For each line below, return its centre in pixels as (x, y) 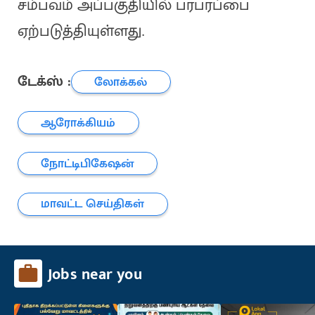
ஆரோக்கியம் (78, 122)
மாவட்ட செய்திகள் (93, 204)
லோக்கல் (121, 82)
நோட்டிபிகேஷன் (88, 163)
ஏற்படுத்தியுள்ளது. (81, 32)
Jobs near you (95, 275)
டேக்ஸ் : (44, 82)
